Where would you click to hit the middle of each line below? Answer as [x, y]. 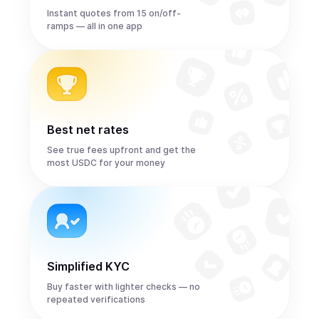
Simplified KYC [88, 266]
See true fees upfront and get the [121, 150]
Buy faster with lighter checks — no [124, 287]
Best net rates [88, 130]
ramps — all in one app [95, 26]
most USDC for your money [106, 163]
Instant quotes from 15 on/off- [114, 13]
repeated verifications [96, 299]
